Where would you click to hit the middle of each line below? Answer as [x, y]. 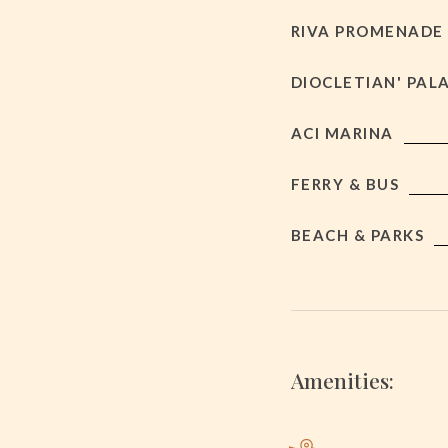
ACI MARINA [342, 132]
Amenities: [342, 379]
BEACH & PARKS [357, 234]
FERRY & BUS [345, 183]
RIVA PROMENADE [367, 30]
